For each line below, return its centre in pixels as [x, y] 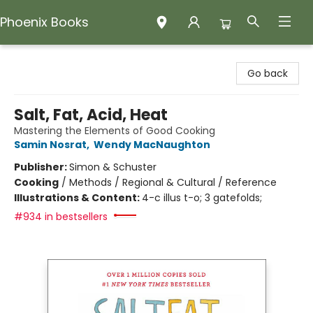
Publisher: [42, 167]
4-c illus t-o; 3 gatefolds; [202, 198]
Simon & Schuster [113, 167]
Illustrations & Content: [78, 198]
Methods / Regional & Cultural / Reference [173, 182]
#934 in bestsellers [61, 217]
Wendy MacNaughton [152, 145]
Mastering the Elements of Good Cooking [115, 131]
